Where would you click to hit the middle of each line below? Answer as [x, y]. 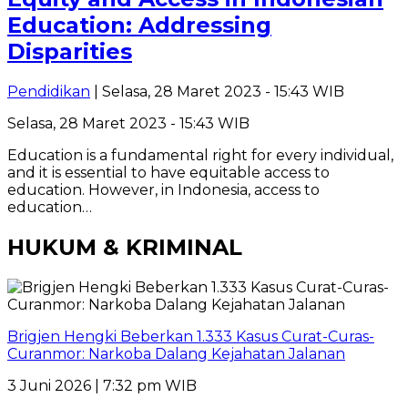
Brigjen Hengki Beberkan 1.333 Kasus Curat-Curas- [191, 336]
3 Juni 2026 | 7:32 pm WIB [102, 385]
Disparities [70, 52]
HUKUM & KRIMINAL [125, 247]
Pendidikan [49, 92]
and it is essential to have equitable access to [168, 173]
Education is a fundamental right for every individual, [200, 156]
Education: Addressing [139, 25]
